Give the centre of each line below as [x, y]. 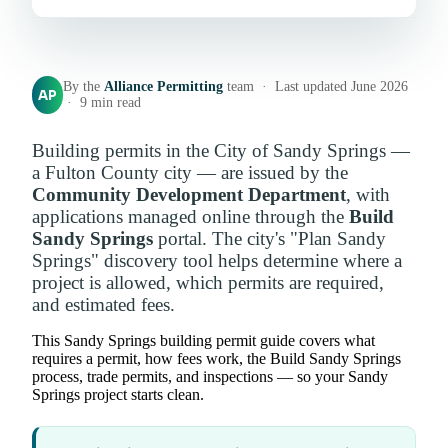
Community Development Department [189, 195]
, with [368, 195]
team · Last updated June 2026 [316, 87]
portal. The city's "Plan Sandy [269, 239]
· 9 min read [102, 103]
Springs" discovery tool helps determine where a [217, 261]
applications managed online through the [190, 217]
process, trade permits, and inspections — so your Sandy [210, 377]
